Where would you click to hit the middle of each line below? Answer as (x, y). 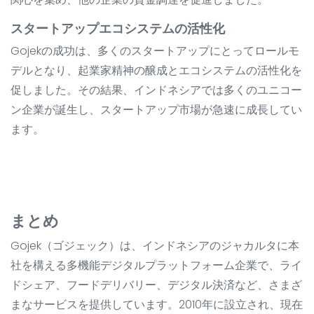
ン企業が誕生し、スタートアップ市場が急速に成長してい (156, 110)
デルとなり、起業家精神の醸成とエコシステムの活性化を (156, 71)
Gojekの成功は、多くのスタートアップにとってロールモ (155, 51)
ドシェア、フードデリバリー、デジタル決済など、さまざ (156, 285)
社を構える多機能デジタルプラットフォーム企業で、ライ (156, 266)
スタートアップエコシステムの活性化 (118, 29)
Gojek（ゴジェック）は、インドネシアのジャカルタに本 (155, 246)
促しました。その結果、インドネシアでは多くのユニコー (156, 90)
